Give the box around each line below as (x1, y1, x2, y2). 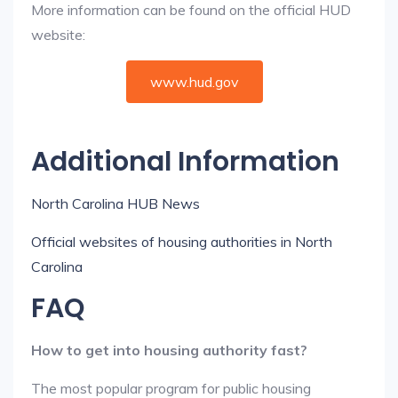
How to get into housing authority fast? (31, 341, 307, 359)
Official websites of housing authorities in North (31, 233, 332, 251)
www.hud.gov (150, 73, 239, 91)
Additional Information (31, 143, 339, 180)
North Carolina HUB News (31, 195, 200, 212)
